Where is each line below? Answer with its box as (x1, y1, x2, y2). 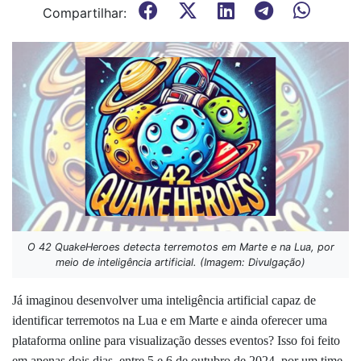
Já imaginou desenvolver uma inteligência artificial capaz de (12, 293, 316, 307)
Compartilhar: (43, 5, 127, 21)
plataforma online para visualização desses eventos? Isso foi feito (12, 334, 340, 347)
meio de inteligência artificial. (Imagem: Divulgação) (56, 256, 305, 268)
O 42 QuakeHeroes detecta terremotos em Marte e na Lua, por (27, 241, 334, 253)
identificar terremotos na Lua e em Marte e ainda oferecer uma (12, 313, 327, 327)
